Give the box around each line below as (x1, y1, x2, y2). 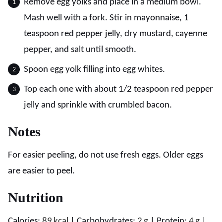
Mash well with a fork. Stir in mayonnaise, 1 (24, 13, 189, 23)
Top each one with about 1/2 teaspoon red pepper (24, 85, 213, 94)
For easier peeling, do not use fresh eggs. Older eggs (8, 151, 203, 160)
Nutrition (8, 190, 63, 205)
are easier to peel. (8, 166, 75, 176)
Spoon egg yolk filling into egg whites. (24, 65, 165, 74)
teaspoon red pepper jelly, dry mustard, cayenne (24, 29, 207, 39)
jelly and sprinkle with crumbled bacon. (24, 101, 172, 110)
